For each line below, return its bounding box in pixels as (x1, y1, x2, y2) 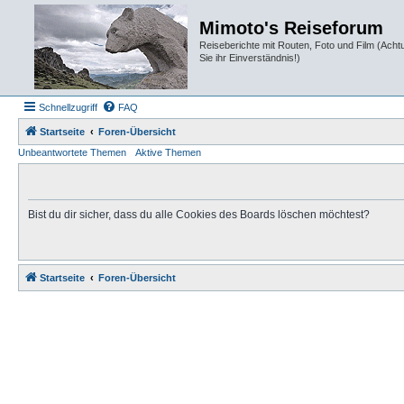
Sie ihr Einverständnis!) (199, 52, 300, 63)
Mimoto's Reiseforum (199, 18, 383, 38)
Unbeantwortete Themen (18, 147, 126, 158)
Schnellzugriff (39, 102, 97, 113)
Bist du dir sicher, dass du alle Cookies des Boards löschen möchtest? (28, 208, 370, 221)
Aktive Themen (135, 147, 201, 158)
